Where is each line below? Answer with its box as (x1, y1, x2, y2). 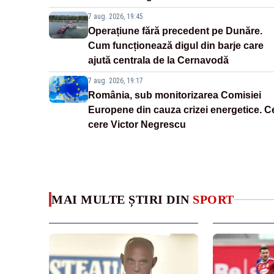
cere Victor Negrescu (88, 119, 186, 130)
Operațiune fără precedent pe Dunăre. (88, 26, 262, 37)
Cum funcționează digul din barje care (88, 40, 264, 51)
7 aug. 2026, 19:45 (88, 12, 143, 21)
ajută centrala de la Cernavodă (88, 55, 229, 66)
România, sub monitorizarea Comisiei (88, 90, 261, 101)
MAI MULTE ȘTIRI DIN (51, 193, 193, 207)
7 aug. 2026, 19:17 (88, 76, 143, 86)
